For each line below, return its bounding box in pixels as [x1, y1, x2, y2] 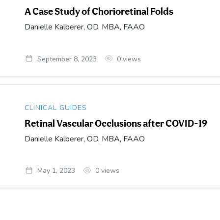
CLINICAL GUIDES [25, 103, 87, 112]
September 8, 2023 [37, 54, 97, 64]
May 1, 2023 [37, 166, 75, 176]
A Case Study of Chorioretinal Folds [25, 5, 174, 17]
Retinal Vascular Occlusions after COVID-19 [25, 117, 208, 129]
